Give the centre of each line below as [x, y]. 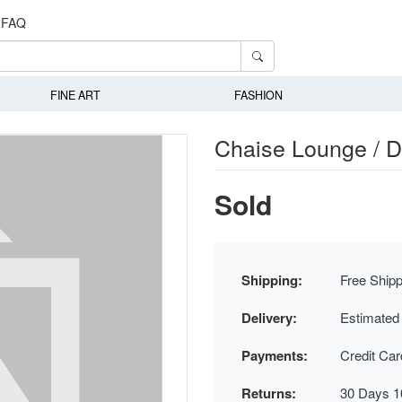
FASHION [259, 96]
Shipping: [272, 280]
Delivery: [269, 317]
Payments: [275, 355]
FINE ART [75, 96]
